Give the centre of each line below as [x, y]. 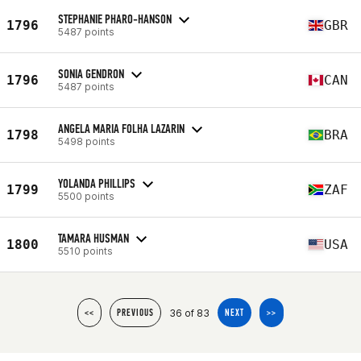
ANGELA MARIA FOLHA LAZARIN [121, 128]
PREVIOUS [135, 313]
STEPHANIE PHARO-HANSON [115, 19]
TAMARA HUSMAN [93, 238]
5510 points [85, 251]
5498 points [87, 141]
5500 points [86, 196]
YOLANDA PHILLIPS [97, 183]
